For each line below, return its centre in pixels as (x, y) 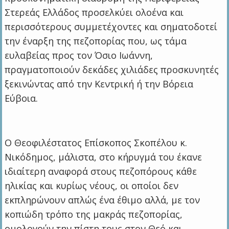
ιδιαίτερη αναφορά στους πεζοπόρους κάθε (101, 171)
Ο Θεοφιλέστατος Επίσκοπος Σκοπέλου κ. (96, 142)
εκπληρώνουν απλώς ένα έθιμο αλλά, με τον (102, 200)
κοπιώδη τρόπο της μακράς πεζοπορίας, (94, 214)
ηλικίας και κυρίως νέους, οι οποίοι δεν (92, 185)
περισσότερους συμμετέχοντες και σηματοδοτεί (111, 26)
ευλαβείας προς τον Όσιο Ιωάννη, (79, 55)
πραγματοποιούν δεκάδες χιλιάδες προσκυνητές (112, 69)
